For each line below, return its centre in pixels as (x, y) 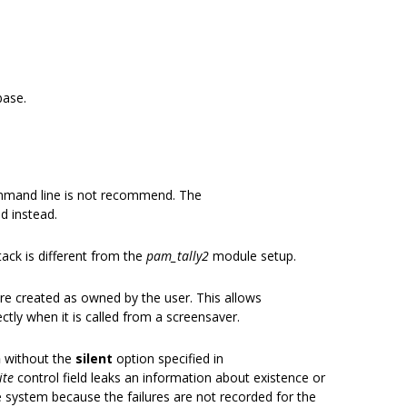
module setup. (253, 256)
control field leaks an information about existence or (169, 377)
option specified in (168, 358)
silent (94, 358)
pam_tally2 (178, 256)
